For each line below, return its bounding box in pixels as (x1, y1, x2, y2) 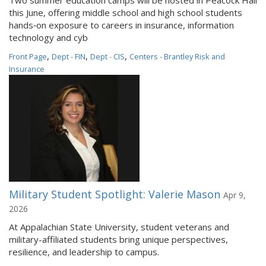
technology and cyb (9, 31, 88, 43)
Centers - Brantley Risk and (129, 51, 225, 62)
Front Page (9, 51, 47, 62)
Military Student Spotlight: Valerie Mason (9, 187, 220, 201)
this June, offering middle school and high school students (9, 7, 242, 18)
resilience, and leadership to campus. (9, 246, 159, 258)
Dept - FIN (52, 51, 85, 62)
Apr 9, (223, 189, 246, 201)
